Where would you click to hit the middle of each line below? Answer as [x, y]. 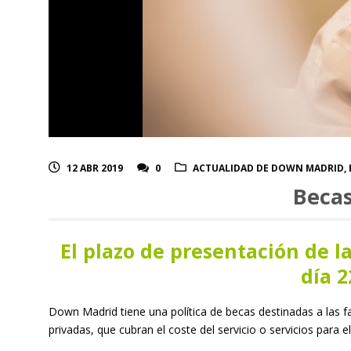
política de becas [215, 311]
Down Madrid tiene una [110, 311]
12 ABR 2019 [95, 168]
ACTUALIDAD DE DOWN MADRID [268, 168]
